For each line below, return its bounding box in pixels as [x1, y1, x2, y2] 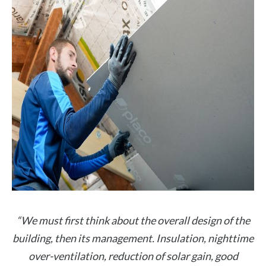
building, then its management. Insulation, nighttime [12, 232, 254, 245]
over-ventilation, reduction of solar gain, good [28, 249, 238, 263]
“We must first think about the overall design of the [16, 214, 250, 227]
